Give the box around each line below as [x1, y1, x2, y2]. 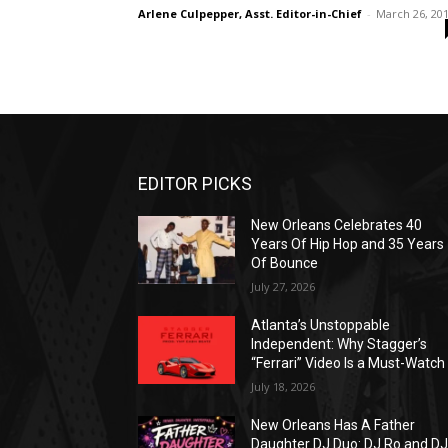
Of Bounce [251, 254, 319, 271]
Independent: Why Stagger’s [251, 335, 428, 352]
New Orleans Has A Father [251, 416, 416, 433]
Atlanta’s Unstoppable [251, 316, 391, 333]
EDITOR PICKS [138, 172, 252, 194]
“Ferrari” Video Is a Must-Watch [251, 354, 446, 371]
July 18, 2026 [251, 378, 316, 394]
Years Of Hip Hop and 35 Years [251, 235, 445, 252]
